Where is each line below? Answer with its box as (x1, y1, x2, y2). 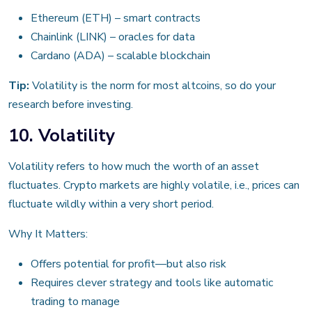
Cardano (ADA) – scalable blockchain (31, 47, 210, 63)
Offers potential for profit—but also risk (31, 256, 226, 272)
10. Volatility (8, 123, 115, 148)
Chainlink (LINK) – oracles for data (31, 29, 195, 45)
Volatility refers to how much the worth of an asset (8, 158, 259, 174)
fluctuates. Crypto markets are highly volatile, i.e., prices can (8, 177, 299, 193)
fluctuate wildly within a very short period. (8, 196, 214, 212)
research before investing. (8, 96, 133, 112)
